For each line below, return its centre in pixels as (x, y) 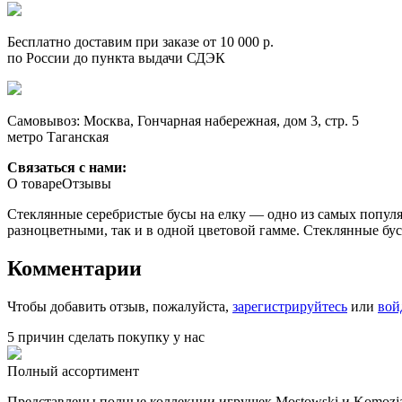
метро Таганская (58, 136)
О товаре (35, 183)
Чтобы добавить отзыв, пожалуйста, (120, 306)
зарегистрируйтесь (290, 306)
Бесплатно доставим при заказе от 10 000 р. (140, 41)
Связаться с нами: (67, 167)
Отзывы (87, 183)
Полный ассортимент (73, 371)
